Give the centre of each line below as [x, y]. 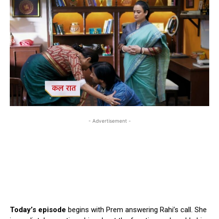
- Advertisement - [109, 120]
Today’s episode [38, 209]
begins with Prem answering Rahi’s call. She [136, 209]
